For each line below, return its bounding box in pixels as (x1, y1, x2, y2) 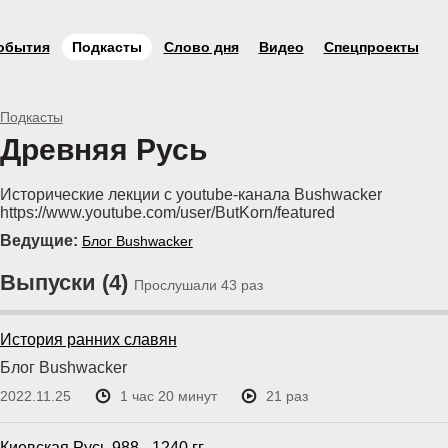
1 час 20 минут (119, 388, 217, 404)
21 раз (265, 388, 308, 404)
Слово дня (163, 39, 239, 55)
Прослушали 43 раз (133, 277, 263, 293)
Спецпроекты (323, 39, 419, 55)
